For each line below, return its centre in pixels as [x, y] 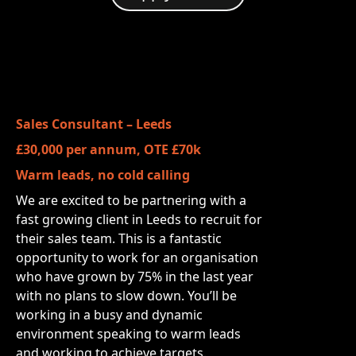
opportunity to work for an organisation [137, 257]
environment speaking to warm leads [128, 334]
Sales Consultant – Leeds [94, 124]
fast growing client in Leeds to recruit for [139, 219]
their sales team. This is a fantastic [119, 238]
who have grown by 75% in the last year [135, 277]
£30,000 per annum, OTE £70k [108, 149]
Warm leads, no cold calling [103, 175]
